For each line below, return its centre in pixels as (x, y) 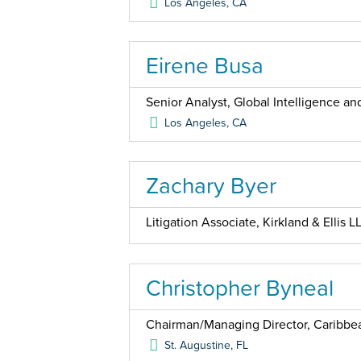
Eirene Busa (205, 65)
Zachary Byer (211, 185)
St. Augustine (198, 345)
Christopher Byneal (240, 288)
